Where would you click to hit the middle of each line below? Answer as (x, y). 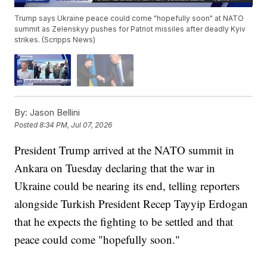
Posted (27, 125)
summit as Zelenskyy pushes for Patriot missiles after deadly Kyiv (130, 29)
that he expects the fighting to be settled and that (124, 221)
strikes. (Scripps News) (55, 40)
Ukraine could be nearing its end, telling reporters (127, 185)
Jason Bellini (54, 112)
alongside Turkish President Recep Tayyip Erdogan (131, 203)
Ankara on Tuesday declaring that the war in (115, 167)
